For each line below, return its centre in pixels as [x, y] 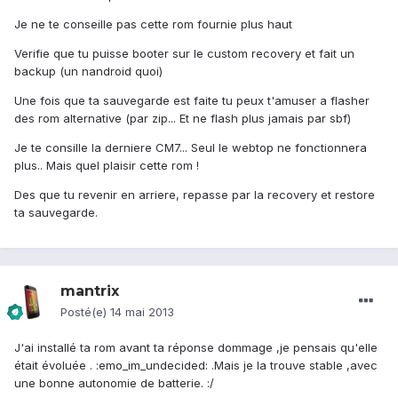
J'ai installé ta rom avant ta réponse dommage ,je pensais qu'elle [196, 348]
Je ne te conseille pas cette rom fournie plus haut [153, 24]
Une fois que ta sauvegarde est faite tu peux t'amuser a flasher [192, 101]
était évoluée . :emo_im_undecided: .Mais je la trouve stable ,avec [196, 366]
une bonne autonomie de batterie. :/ [114, 383]
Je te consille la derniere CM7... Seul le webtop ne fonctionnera [191, 148]
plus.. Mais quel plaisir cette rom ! [107, 166]
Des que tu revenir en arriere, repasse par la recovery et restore [195, 195]
